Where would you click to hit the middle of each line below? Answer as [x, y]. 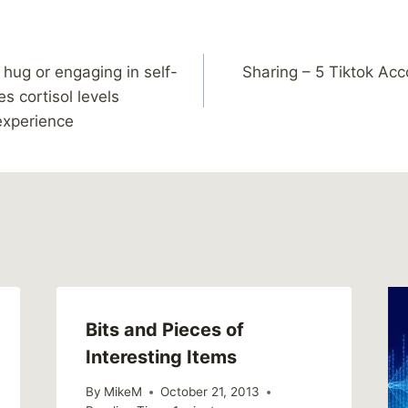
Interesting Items [161, 357]
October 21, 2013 [209, 392]
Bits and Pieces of [164, 329]
